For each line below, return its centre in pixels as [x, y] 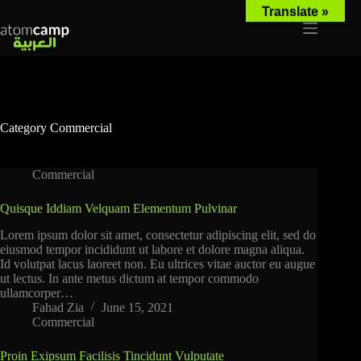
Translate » [295, 12]
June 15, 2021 [137, 307]
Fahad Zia [58, 307]
